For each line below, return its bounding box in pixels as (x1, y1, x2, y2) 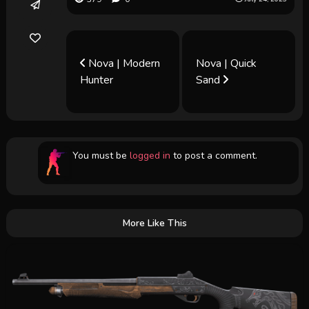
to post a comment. (170, 148, 257, 162)
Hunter (80, 72, 114, 88)
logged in (129, 148, 170, 162)
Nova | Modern (86, 55, 161, 71)
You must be (72, 148, 130, 162)
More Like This (122, 216, 187, 230)
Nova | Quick (196, 55, 257, 71)
